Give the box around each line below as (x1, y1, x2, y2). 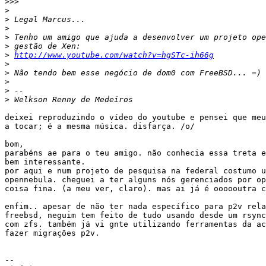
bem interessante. (5, 157, 85, 167)
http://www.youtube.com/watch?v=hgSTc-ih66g (14, 50, 214, 60)
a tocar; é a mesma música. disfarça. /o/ (5, 122, 195, 131)
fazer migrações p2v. (5, 229, 100, 238)
